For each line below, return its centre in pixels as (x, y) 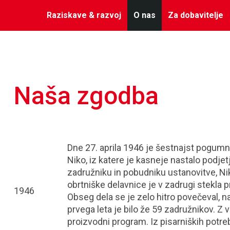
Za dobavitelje (196, 15)
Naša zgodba (87, 96)
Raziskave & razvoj (84, 15)
